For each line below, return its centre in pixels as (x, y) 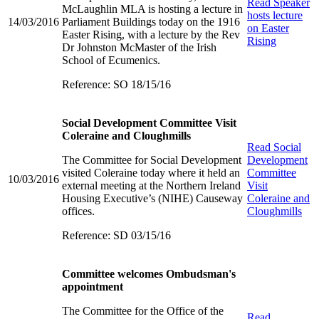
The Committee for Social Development (152, 159)
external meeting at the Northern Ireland (151, 185)
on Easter (268, 28)
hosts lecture (275, 15)
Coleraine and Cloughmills (126, 135)
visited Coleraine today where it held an (151, 172)
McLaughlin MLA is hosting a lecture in (152, 9)
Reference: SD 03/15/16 (116, 235)
